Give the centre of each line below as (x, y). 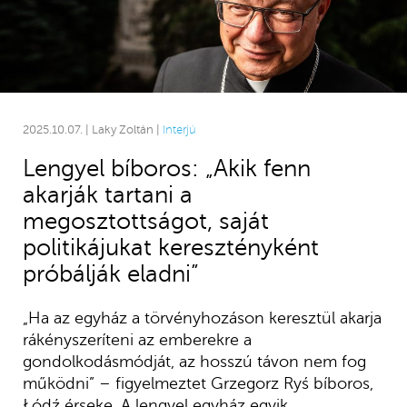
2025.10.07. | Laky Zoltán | (92, 130)
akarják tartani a (107, 195)
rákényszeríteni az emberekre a (137, 340)
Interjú (179, 130)
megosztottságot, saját (145, 222)
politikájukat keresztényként (170, 248)
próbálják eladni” (110, 274)
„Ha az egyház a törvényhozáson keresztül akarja (202, 318)
